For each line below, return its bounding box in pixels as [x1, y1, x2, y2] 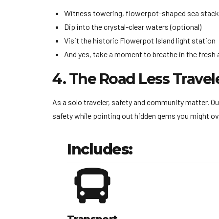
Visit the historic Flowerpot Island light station [64, 35, 216, 45]
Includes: [67, 140, 132, 158]
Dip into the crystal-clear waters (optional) [64, 22, 201, 31]
